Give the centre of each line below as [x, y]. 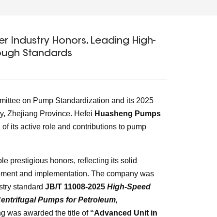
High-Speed [129, 186]
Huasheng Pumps [127, 113]
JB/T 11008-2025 [76, 186]
